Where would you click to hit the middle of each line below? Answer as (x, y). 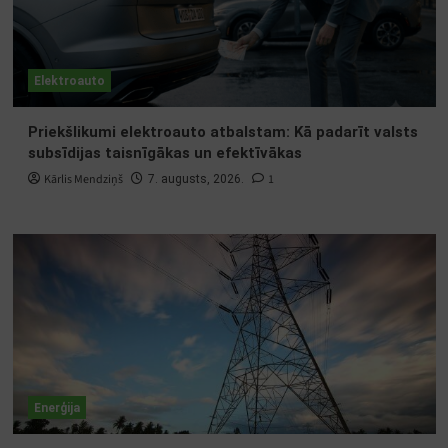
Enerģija (56, 407)
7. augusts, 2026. (195, 178)
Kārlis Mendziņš (83, 179)
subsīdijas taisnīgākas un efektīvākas (164, 152)
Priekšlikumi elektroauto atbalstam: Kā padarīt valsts (222, 131)
